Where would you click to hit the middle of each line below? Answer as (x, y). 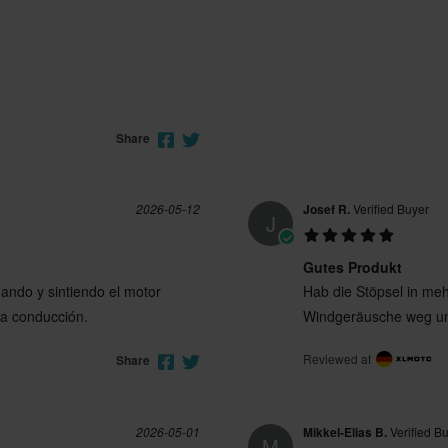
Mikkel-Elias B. (345, 431)
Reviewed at (338, 358)
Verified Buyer (389, 209)
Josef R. (326, 209)
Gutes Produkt (352, 267)
